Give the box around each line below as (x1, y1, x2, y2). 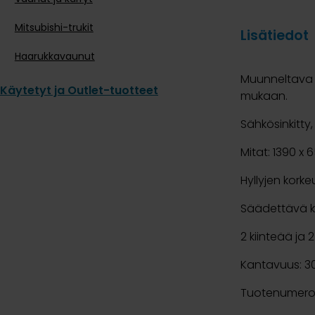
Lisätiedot (240, 26, 309, 46)
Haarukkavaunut (14, 49, 95, 64)
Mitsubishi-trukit (14, 20, 94, 35)
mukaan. (240, 88, 288, 105)
